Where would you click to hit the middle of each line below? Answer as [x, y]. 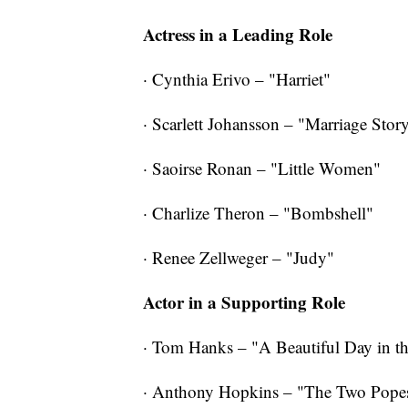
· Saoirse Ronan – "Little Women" [262, 168]
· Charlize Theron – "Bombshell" [258, 213]
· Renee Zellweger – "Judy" [239, 258]
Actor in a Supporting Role [244, 302]
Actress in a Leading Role [238, 35]
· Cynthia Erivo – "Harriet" [237, 79]
